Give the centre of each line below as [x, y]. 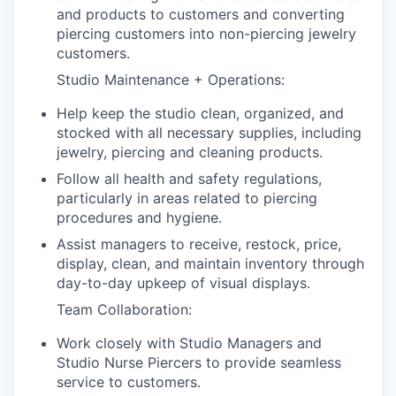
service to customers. [129, 382]
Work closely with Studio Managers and [189, 343]
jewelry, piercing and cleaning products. [190, 152]
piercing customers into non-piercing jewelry [206, 34]
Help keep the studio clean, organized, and [200, 114]
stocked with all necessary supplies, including [209, 133]
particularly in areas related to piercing [187, 198]
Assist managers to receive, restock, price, [199, 244]
